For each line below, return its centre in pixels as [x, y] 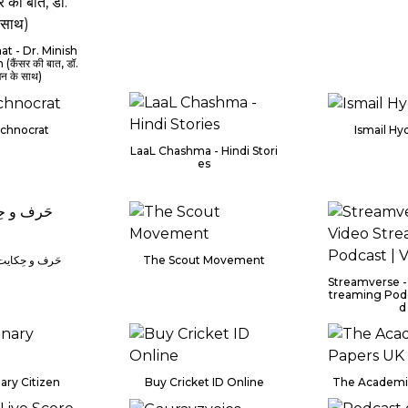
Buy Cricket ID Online [204, 382]
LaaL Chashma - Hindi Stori [204, 151]
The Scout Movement [204, 260]
